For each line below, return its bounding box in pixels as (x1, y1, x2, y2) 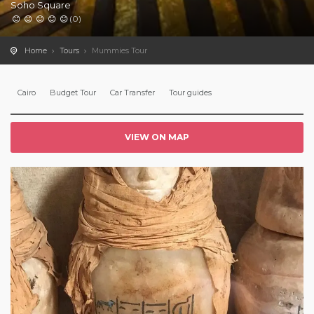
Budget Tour (50, 88, 96, 97)
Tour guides (169, 88, 212, 97)
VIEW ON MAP (125, 132, 189, 142)
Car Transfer (110, 88, 155, 97)
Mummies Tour (92, 46, 147, 55)
